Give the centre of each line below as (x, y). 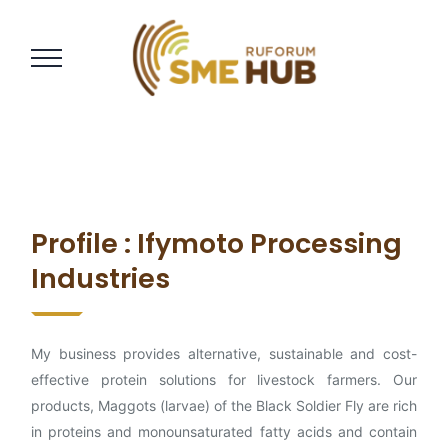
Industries (100, 278)
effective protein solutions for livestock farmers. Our (224, 379)
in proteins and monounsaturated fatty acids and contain (224, 431)
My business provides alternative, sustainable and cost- (224, 353)
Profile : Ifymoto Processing (216, 243)
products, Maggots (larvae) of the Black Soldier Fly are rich (224, 405)
